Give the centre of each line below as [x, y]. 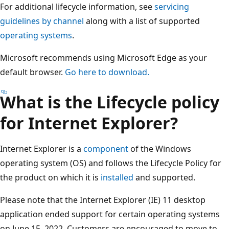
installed [117, 177]
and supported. [164, 177]
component [106, 148]
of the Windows [160, 148]
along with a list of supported [142, 21]
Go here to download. [107, 72]
